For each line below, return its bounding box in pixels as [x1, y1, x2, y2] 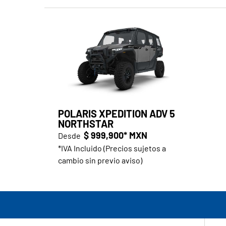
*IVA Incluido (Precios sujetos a [58, 143, 166, 153]
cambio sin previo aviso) [58, 155, 142, 165]
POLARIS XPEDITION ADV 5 [58, 107, 175, 120]
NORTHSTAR [58, 117, 114, 130]
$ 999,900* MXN [83, 129, 147, 141]
